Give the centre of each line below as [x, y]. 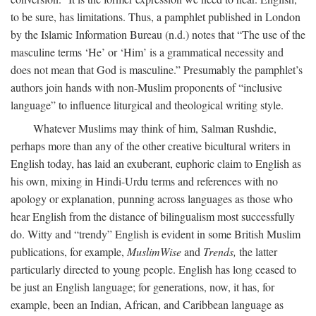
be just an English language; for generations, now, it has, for [142, 287]
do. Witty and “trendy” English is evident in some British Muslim [156, 234]
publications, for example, [69, 251]
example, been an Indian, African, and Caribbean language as [147, 304]
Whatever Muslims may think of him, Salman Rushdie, [155, 128]
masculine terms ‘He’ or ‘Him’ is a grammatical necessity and [147, 52]
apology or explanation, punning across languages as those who [152, 199]
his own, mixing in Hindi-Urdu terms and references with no [144, 181]
